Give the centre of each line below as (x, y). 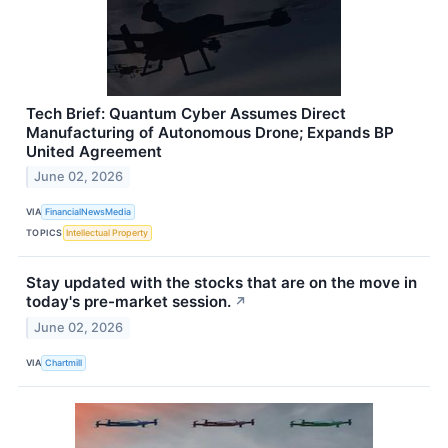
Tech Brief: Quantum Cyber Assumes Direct (186, 113)
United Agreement (94, 151)
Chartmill (64, 362)
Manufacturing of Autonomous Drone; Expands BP (210, 132)
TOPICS (44, 232)
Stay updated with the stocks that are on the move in (221, 283)
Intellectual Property (107, 232)
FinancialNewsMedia (88, 211)
